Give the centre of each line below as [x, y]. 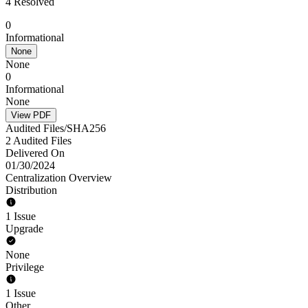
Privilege [25, 267]
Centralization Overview [59, 178]
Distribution [31, 190]
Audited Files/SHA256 [56, 128]
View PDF [31, 115]
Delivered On [35, 153]
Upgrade [24, 229]
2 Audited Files [38, 141]
